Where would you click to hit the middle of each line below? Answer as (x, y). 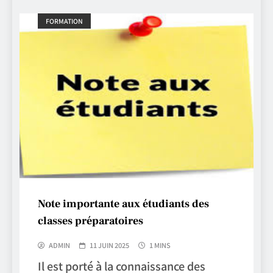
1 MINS (160, 245)
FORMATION (64, 21)
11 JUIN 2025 (109, 245)
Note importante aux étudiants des (123, 204)
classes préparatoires (90, 221)
